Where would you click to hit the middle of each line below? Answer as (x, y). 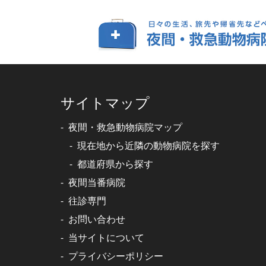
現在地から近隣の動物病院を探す (148, 146)
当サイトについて (106, 238)
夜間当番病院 (97, 183)
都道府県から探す (115, 164)
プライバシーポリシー (116, 256)
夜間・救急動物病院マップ (125, 127)
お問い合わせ (97, 219)
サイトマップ (105, 103)
